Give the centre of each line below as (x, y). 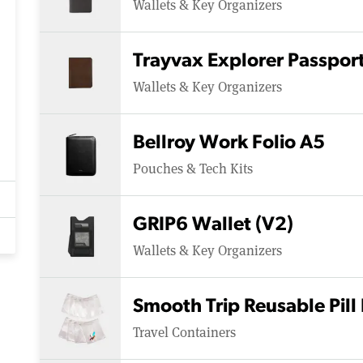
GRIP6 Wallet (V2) (213, 225)
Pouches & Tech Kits (193, 168)
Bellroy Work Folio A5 (229, 143)
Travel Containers (184, 331)
